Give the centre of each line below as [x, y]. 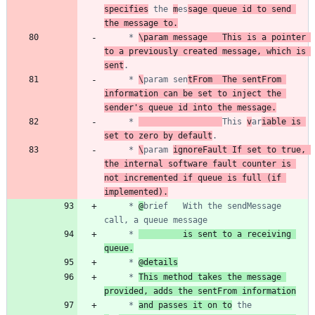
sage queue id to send [239, 9]
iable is [281, 121]
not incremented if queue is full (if [193, 178]
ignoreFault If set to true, [239, 149]
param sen [166, 79]
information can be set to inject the [193, 93]
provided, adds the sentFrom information [200, 291]
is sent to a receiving [215, 234]
